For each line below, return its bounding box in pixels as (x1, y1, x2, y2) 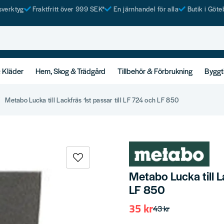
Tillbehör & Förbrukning (117, 65, 192, 76)
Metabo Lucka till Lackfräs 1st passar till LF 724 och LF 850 (5, 94, 179, 104)
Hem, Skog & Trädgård (35, 65, 105, 76)
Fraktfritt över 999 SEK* (32, 4, 105, 13)
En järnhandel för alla (113, 4, 179, 13)
